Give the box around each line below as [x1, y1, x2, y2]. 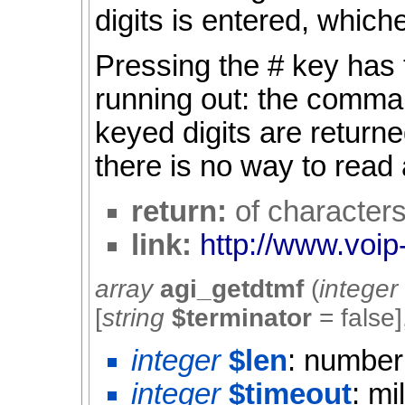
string [102, 303, 165, 332]
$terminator [172, 303, 313, 332]
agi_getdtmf [160, 274, 312, 303]
